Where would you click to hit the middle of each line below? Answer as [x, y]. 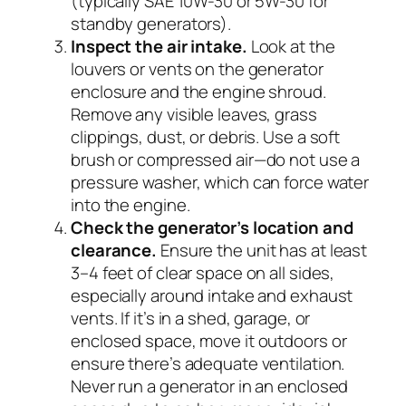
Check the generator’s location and [212, 227]
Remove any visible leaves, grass [194, 114]
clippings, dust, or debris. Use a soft [206, 136]
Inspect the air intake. [159, 46]
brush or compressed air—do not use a [216, 159]
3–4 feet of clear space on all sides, [203, 272]
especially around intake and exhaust [212, 295]
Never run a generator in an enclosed [210, 386]
